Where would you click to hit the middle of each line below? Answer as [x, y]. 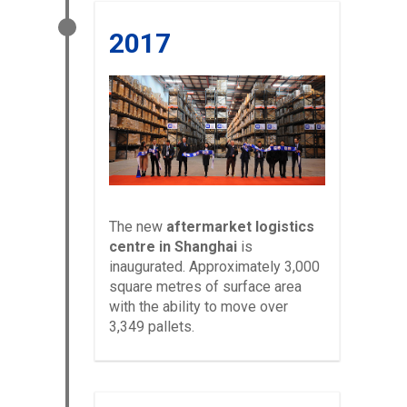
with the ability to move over [199, 306]
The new [138, 226]
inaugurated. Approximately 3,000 [214, 266]
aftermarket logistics [240, 226]
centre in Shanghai [173, 246]
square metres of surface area [205, 286]
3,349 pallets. [152, 326]
